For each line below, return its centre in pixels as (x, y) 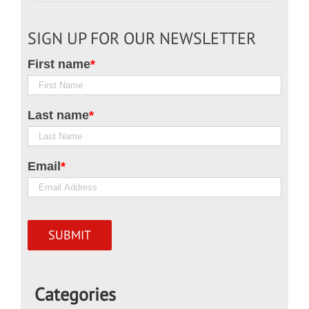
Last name (58, 115)
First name (59, 64)
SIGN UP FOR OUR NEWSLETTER (142, 38)
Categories (75, 295)
